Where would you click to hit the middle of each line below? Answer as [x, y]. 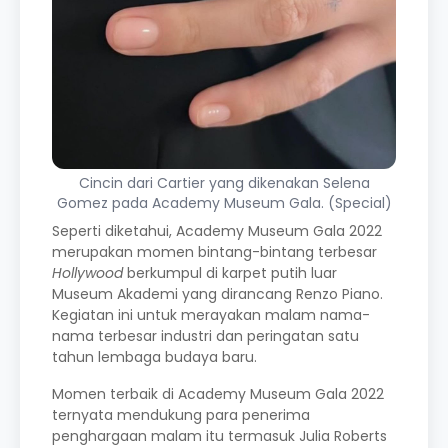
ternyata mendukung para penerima [181, 414]
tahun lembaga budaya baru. [156, 356]
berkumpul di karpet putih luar [230, 272]
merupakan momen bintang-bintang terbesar [214, 251]
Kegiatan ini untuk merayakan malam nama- [211, 314]
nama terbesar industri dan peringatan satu [205, 335]
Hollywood [87, 272]
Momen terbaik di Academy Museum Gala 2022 [218, 393]
